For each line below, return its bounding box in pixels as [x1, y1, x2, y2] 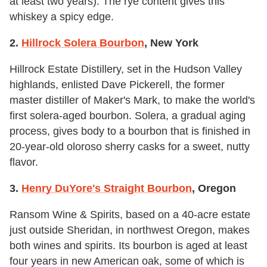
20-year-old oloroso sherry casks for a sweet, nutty [10, 140, 250, 153]
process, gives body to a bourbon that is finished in [10, 125, 250, 137]
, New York [144, 36, 198, 49]
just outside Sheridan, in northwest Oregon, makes [10, 223, 250, 236]
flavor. [10, 156, 38, 168]
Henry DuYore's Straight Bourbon [21, 182, 192, 194]
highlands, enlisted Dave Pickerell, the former [10, 78, 225, 91]
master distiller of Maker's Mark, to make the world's [10, 94, 255, 106]
